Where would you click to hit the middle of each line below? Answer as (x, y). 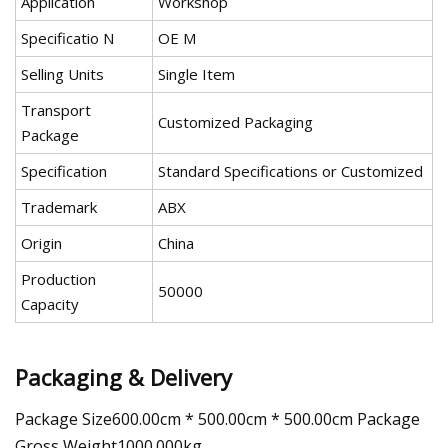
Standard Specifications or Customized (290, 171)
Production (58, 279)
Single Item (196, 74)
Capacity (50, 304)
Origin (41, 243)
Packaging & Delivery (123, 376)
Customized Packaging (235, 122)
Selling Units (62, 74)
